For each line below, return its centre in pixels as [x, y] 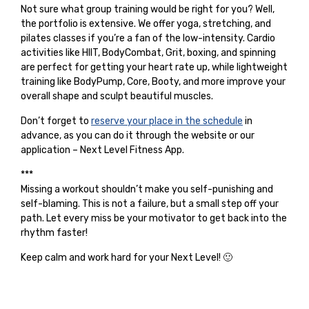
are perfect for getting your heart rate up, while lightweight [154, 67]
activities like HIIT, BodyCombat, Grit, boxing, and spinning [148, 52]
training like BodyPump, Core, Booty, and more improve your [153, 81]
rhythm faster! [54, 232]
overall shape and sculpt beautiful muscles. [117, 96]
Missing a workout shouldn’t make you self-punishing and [147, 189]
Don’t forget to [56, 121]
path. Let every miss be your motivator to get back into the [154, 218]
